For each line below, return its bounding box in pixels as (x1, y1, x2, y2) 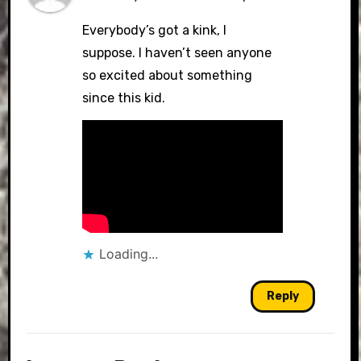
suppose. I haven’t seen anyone (82, 44, 272, 60)
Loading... (99, 246, 159, 263)
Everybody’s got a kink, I (82, 22, 227, 38)
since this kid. (82, 89, 166, 106)
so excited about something (82, 67, 253, 83)
